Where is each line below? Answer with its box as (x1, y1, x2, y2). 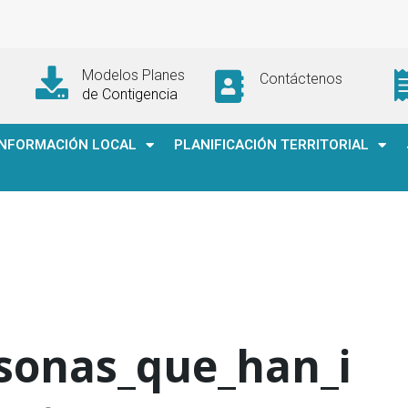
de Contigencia (81, 86, 178, 103)
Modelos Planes (81, 66, 185, 84)
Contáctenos (259, 69, 342, 87)
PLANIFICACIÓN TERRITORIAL (174, 137, 369, 153)
